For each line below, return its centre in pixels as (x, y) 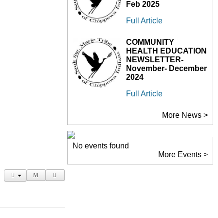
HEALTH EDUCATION (166, 51)
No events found (101, 146)
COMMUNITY (150, 42)
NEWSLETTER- (155, 60)
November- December (166, 68)
